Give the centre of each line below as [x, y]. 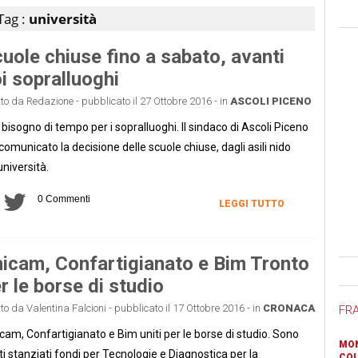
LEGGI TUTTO [251, 203]
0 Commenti [64, 199]
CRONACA [288, 308]
